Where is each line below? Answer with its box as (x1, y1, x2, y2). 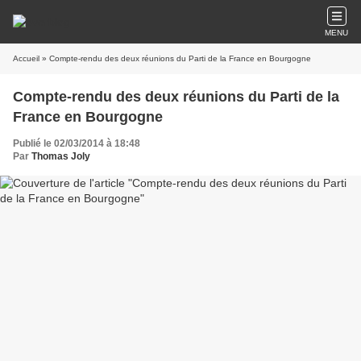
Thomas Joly (31, 151, 90, 162)
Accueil (13, 54, 39, 63)
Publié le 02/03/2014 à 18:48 (13, 138, 140, 149)
